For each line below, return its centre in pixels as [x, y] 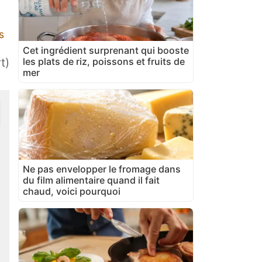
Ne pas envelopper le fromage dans [102, 169]
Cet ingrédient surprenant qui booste [106, 50]
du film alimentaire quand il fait [91, 180]
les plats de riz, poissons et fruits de [104, 61]
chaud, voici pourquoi [72, 191]
